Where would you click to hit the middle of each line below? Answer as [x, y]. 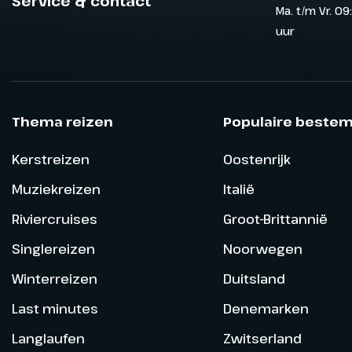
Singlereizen [53, 248]
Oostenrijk [257, 159]
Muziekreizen [56, 189]
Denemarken [266, 308]
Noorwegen [262, 248]
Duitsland [254, 278]
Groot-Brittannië [275, 218]
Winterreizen [55, 278]
